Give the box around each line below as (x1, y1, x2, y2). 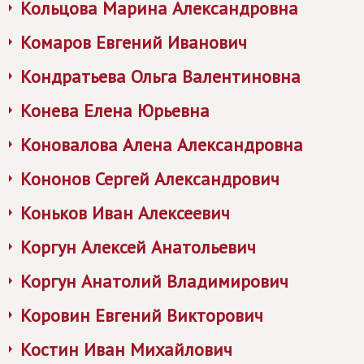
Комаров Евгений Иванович (20, 31, 247, 54)
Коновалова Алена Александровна (20, 133, 303, 156)
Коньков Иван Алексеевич (20, 201, 230, 224)
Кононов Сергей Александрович (20, 167, 279, 190)
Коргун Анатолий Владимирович (20, 270, 288, 292)
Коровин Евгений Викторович (20, 304, 263, 327)
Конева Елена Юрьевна (20, 99, 210, 122)
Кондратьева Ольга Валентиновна (20, 65, 301, 88)
